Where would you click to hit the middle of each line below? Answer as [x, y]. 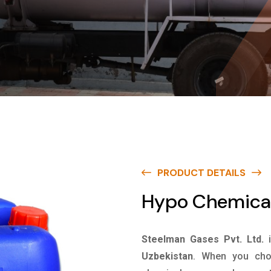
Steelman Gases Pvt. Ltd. [203, 239]
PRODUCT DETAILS [201, 173]
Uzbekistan [167, 256]
